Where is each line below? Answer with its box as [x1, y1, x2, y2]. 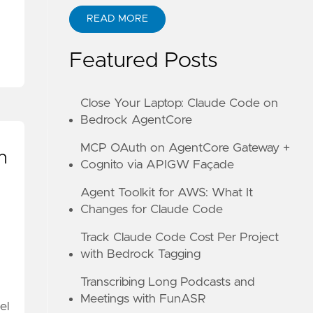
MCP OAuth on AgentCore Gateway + [80, 142, 291, 154]
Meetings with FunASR [80, 293, 207, 305]
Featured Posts [69, 50, 219, 71]
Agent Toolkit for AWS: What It [80, 187, 254, 199]
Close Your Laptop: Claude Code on [80, 97, 279, 110]
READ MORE [87, 14, 149, 24]
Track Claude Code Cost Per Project [80, 231, 279, 244]
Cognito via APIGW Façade [80, 159, 235, 171]
